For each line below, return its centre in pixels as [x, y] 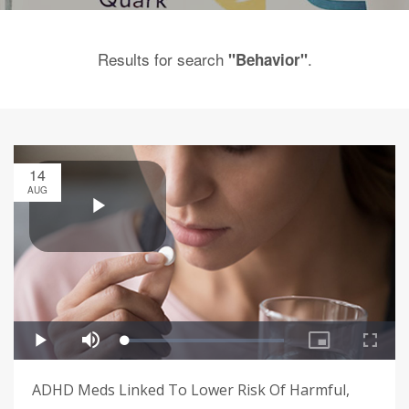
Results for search [163, 59]
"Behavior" [267, 59]
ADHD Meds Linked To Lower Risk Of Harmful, [191, 390]
